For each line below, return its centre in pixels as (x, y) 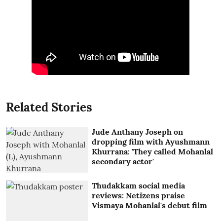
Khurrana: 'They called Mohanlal (153, 151)
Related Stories (49, 107)
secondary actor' (123, 161)
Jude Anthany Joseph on (138, 131)
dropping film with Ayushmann (151, 141)
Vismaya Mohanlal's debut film (150, 205)
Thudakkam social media (139, 186)
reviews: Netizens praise (139, 196)
